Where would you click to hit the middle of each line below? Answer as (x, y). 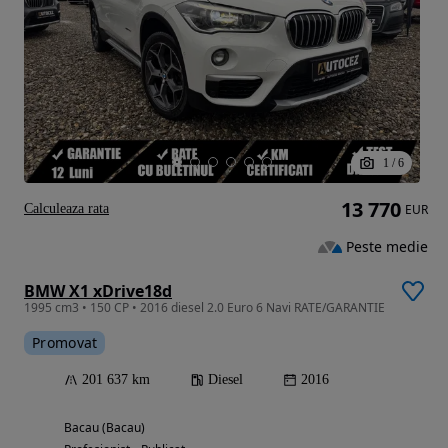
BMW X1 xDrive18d (98, 291)
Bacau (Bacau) (104, 428)
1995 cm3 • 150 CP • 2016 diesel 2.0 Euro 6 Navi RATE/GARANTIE (204, 308)
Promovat (65, 343)
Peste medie (387, 246)
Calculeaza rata (66, 209)
